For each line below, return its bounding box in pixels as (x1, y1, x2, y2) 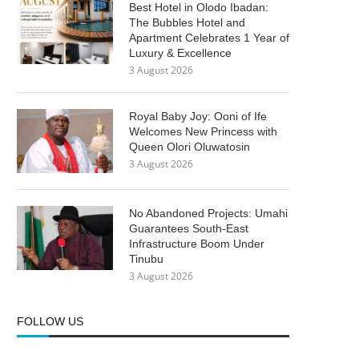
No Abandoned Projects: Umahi (129, 207, 288, 220)
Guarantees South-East (129, 222, 248, 235)
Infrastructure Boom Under (129, 237, 264, 250)
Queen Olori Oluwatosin (129, 140, 250, 153)
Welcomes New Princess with (129, 125, 277, 138)
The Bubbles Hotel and (129, 16, 245, 29)
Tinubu (129, 252, 163, 265)
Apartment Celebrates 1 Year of (129, 31, 289, 44)
